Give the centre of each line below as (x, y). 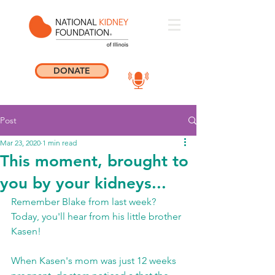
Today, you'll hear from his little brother (97, 216)
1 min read (60, 143)
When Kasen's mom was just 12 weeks (95, 261)
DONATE (72, 71)
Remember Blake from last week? (85, 202)
